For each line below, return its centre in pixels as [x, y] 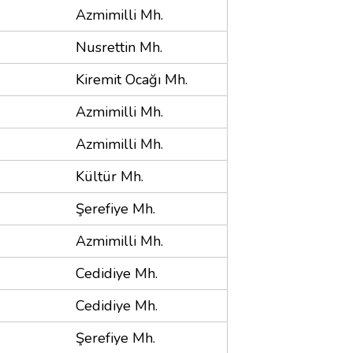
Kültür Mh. [110, 176]
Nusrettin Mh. [119, 47]
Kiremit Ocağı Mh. [132, 79]
